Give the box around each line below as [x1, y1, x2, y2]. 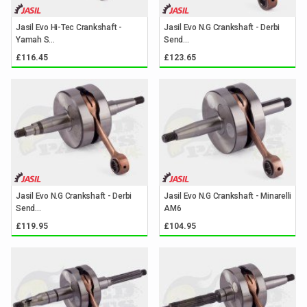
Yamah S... [16, 34, 55, 45]
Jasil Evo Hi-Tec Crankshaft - [16, 22, 122, 32]
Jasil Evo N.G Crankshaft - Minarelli [164, 191, 291, 201]
